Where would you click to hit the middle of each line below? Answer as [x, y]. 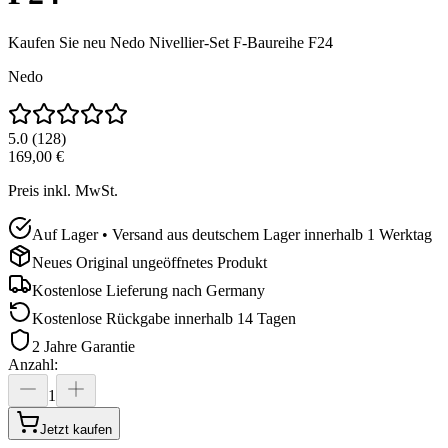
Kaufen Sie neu [57, 42]
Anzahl [31, 364]
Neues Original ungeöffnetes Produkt [149, 262]
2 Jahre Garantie [83, 346]
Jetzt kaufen [76, 429]
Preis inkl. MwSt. [63, 190]
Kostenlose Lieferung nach [117, 290]
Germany [235, 290]
